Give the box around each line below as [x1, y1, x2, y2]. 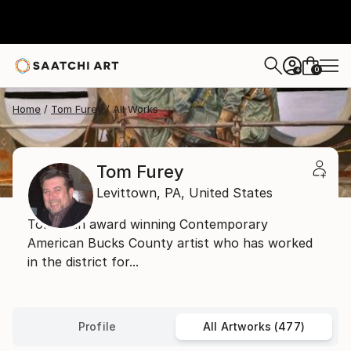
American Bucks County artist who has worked [27, 235, 313, 251]
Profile [78, 320, 117, 333]
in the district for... [27, 254, 139, 270]
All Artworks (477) [203, 320, 305, 333]
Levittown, [96, 185, 161, 201]
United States [189, 185, 273, 201]
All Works [113, 103, 158, 115]
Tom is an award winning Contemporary [27, 216, 268, 232]
